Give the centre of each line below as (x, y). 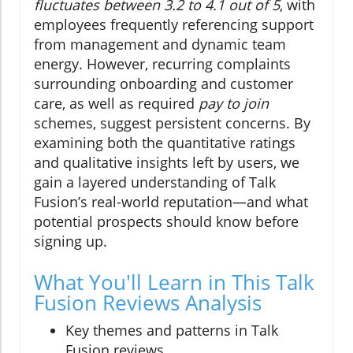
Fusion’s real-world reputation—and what (171, 201)
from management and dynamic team (160, 44)
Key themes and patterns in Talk (172, 330)
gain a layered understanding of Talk (155, 182)
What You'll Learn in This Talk (174, 282)
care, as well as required (116, 103)
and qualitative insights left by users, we (167, 162)
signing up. (71, 241)
